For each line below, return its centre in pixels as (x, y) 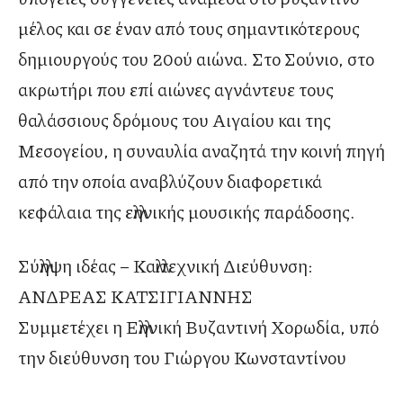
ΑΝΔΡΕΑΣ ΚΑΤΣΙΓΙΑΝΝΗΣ (135, 296)
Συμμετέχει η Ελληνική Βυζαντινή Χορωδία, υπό (198, 327)
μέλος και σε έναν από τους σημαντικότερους (189, 28)
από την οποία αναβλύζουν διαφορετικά (170, 181)
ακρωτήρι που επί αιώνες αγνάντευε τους (176, 90)
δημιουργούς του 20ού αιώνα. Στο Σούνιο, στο (196, 59)
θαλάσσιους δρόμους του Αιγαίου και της (175, 120)
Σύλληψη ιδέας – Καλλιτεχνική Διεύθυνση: (166, 266)
